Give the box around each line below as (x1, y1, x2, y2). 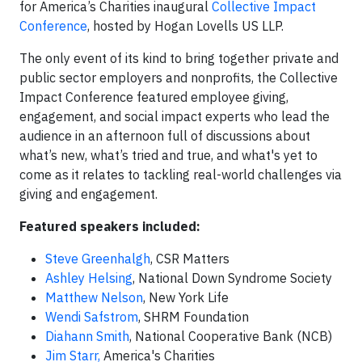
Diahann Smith (45, 328, 129, 344)
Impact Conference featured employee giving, (19, 89, 288, 105)
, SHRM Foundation (138, 309, 249, 325)
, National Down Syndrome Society (133, 270, 332, 286)
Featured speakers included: (19, 218, 200, 234)
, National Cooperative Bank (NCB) (129, 328, 332, 344)
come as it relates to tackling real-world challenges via (19, 166, 342, 183)
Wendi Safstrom (45, 309, 138, 325)
